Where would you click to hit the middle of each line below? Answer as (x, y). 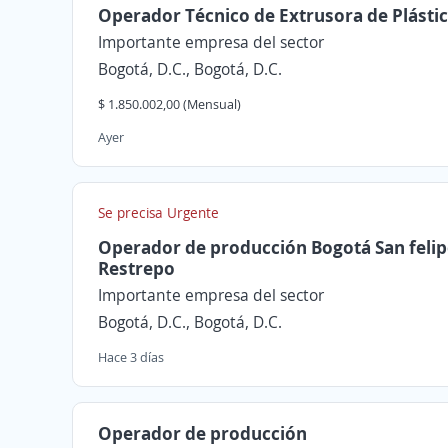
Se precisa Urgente (158, 212)
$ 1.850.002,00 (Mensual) (169, 104)
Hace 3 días (131, 357)
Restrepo (136, 268)
